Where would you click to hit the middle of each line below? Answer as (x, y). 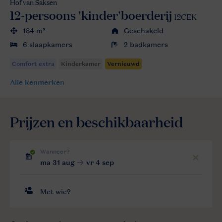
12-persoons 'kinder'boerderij (91, 15)
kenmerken (44, 82)
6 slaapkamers (48, 44)
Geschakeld (144, 30)
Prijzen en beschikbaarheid (96, 121)
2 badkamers (146, 44)
